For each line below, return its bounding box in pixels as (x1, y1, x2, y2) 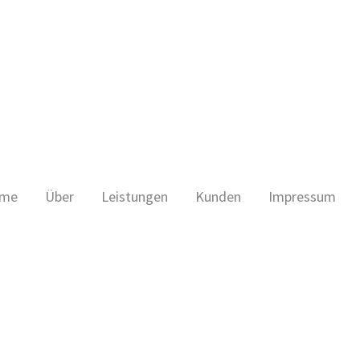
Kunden (195, 187, 241, 206)
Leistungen (101, 187, 168, 206)
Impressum (268, 187, 336, 206)
